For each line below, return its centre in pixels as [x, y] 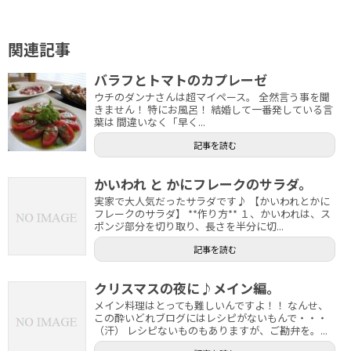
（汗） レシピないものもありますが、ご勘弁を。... [211, 330]
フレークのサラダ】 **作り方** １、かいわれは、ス [212, 213]
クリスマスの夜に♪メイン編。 [187, 288]
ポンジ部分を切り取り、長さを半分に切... [189, 226]
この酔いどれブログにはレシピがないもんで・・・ [211, 318]
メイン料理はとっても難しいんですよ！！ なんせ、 [211, 305]
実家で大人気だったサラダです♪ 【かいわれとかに [212, 201]
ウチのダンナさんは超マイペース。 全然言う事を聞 [212, 97]
